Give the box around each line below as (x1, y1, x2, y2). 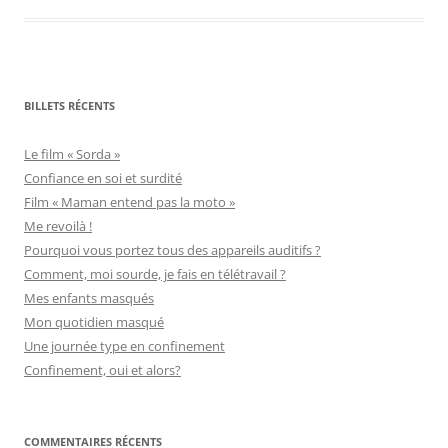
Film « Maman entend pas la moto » (24, 192, 235, 211)
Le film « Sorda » (24, 144, 120, 163)
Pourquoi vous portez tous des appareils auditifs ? (24, 240, 321, 259)
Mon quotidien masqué (24, 312, 164, 331)
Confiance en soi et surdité (24, 168, 182, 187)
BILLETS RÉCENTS (24, 97, 115, 113)
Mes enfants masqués (24, 288, 154, 307)
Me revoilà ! (24, 216, 92, 235)
